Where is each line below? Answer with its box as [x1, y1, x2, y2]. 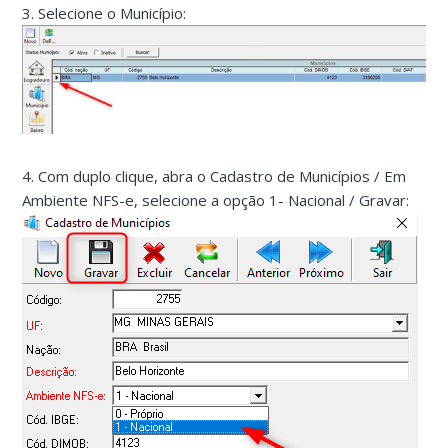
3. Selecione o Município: [22, 2, 191, 23]
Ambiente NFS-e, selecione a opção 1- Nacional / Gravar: [22, 190, 410, 211]
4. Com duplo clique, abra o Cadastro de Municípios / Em [22, 166, 407, 187]
